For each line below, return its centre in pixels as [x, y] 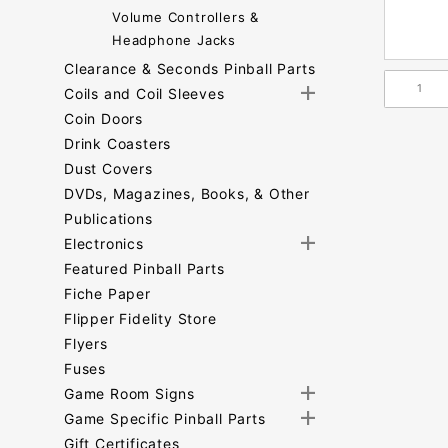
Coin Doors [103, 118]
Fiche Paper [107, 293]
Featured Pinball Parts [144, 268]
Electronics [104, 243]
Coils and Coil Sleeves [144, 93]
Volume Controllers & [186, 17]
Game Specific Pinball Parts [165, 418]
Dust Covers [108, 168]
